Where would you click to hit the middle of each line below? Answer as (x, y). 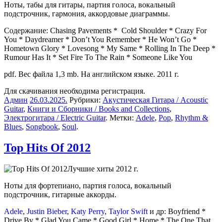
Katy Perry (88, 211)
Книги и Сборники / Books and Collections (98, 109)
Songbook (42, 127)
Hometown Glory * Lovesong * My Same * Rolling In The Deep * (110, 49)
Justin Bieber (47, 211)
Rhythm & (192, 118)
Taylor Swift (128, 211)
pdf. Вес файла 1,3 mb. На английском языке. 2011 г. (91, 74)
